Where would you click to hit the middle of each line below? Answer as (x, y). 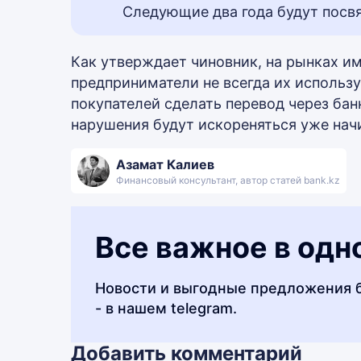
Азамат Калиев (165, 164)
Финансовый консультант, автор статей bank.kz (228, 180)
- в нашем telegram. (166, 308)
